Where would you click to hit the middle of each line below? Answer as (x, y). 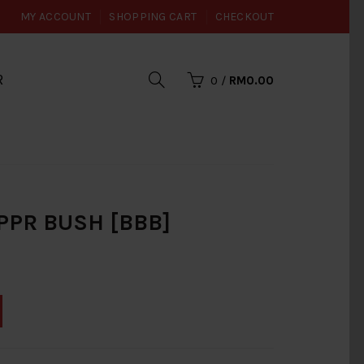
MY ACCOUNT (56, 17)
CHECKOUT (244, 17)
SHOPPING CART (153, 17)
